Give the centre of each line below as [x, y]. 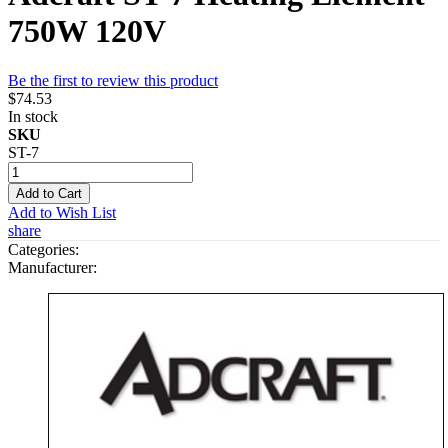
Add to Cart [49, 193]
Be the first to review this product [113, 80]
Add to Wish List [62, 212]
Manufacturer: [52, 267]
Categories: [43, 249]
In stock [33, 116]
